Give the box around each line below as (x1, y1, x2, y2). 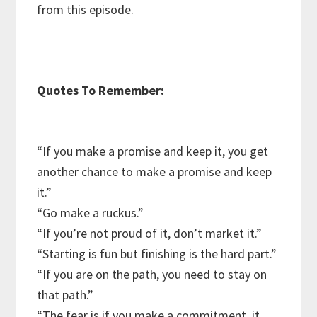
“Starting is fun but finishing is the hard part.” (37, 246, 277, 263)
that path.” (37, 287, 94, 304)
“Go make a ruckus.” (37, 204, 144, 221)
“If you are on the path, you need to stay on (37, 266, 267, 283)
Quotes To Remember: (37, 82, 165, 99)
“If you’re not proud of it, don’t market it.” (37, 225, 263, 242)
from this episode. (37, 1, 134, 18)
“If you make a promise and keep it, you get (37, 143, 269, 160)
